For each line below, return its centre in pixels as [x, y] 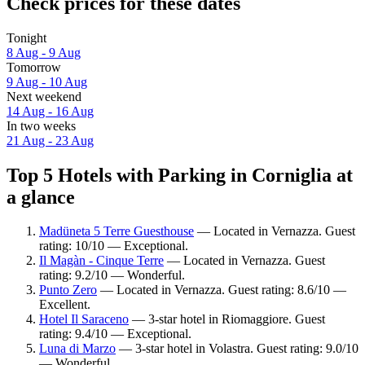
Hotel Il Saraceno [84, 319]
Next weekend [44, 96]
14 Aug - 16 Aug [50, 111]
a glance [41, 197]
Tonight [26, 37]
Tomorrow [34, 67]
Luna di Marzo [77, 349]
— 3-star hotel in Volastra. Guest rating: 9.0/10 [237, 349]
